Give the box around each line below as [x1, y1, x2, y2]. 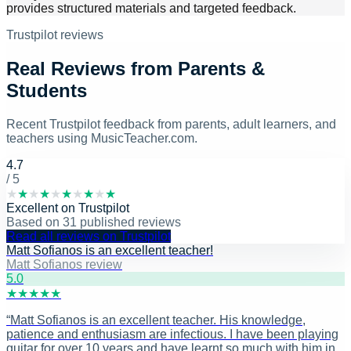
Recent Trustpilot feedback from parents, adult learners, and [6, 118, 336, 132]
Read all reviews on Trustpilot [6, 230, 171, 244]
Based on [6, 215, 63, 230]
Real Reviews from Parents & [6, 58, 265, 80]
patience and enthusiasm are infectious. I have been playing [6, 327, 338, 342]
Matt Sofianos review [6, 258, 122, 272]
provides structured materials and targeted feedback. [6, 2, 296, 16]
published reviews [77, 215, 181, 230]
